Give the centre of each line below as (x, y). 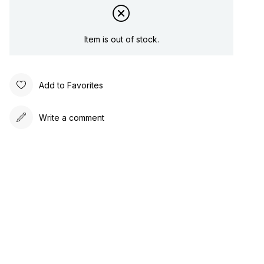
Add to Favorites (71, 85)
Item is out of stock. (121, 39)
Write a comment (72, 117)
